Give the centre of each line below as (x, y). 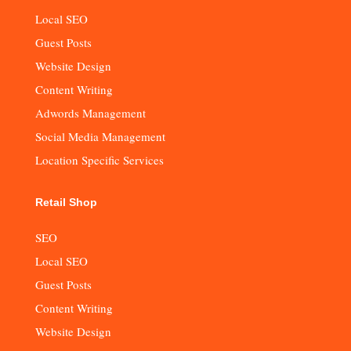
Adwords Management (90, 112)
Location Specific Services (99, 159)
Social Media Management (100, 136)
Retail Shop (66, 202)
